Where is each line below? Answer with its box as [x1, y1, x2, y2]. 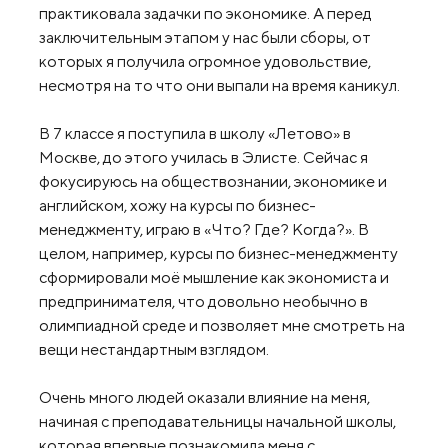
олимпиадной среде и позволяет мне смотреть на [39, 315, 405, 335]
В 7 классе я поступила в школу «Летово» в [39, 123, 351, 143]
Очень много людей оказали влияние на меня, [39, 387, 370, 407]
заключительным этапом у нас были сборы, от [39, 27, 371, 47]
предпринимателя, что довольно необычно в [39, 291, 368, 311]
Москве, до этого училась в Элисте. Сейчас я [39, 147, 368, 167]
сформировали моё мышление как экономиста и [39, 267, 389, 287]
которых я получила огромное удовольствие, [39, 51, 371, 71]
